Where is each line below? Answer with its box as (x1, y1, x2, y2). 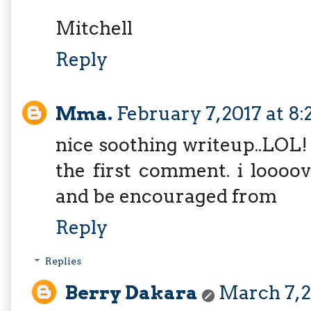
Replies (45, 255, 82, 267)
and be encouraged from (56, 185, 277, 208)
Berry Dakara (65, 280, 198, 304)
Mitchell (56, 16, 133, 40)
